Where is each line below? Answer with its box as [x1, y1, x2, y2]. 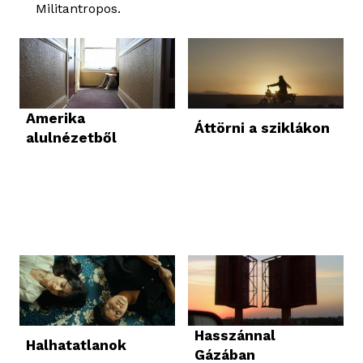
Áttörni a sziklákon [194, 120, 330, 137]
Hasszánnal [194, 327, 275, 344]
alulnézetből [26, 130, 117, 147]
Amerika [26, 110, 85, 127]
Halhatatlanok [26, 337, 126, 354]
